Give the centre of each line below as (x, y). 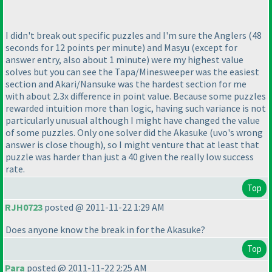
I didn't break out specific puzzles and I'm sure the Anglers (127, 35)
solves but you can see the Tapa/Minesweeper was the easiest (132, 71)
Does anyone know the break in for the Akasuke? (105, 230)
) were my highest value (195, 59)
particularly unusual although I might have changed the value (133, 120)
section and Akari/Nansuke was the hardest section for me (126, 83)
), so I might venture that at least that (180, 144)
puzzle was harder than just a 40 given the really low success (130, 156)
